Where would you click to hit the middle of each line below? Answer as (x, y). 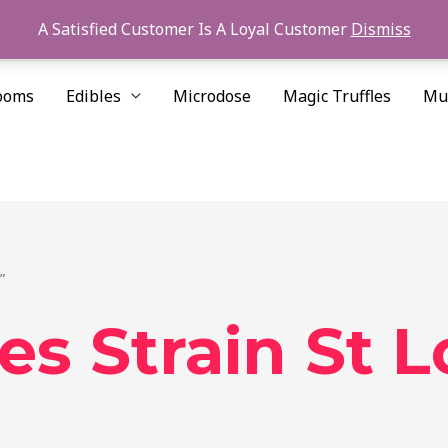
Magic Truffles (337, 95)
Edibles (93, 95)
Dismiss (380, 29)
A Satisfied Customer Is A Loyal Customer (194, 29)
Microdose (212, 95)
